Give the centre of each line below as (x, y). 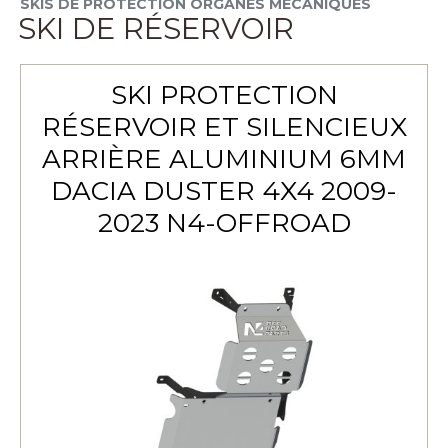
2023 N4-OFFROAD (224, 223)
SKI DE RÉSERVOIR (156, 28)
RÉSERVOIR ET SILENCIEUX (224, 127)
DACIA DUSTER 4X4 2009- (224, 191)
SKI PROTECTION (224, 95)
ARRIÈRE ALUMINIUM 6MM (224, 159)
